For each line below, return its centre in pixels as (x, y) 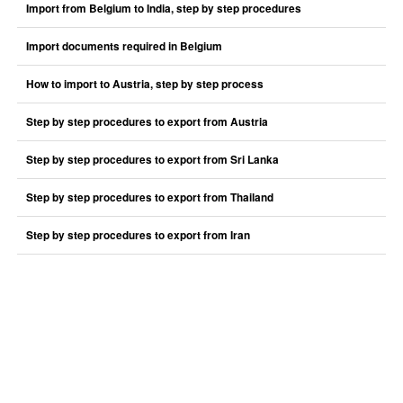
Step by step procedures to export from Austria (147, 122)
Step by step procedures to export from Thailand (149, 197)
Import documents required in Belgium (124, 46)
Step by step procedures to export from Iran (138, 235)
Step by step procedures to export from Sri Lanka (152, 160)
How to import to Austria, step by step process (144, 84)
